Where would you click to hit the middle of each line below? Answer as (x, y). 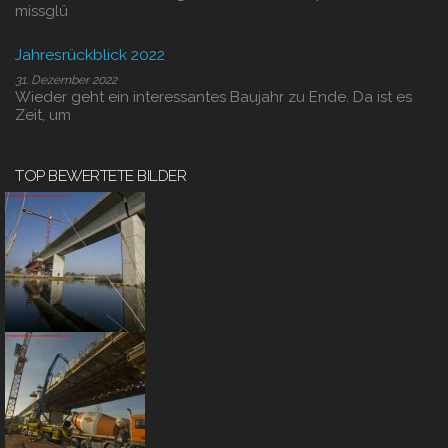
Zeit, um (43, 115)
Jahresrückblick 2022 (90, 54)
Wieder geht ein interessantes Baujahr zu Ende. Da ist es (213, 97)
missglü (41, 11)
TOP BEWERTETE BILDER (100, 175)
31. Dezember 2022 (66, 80)
